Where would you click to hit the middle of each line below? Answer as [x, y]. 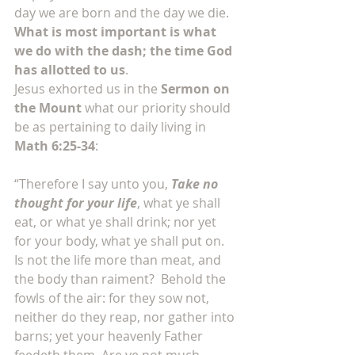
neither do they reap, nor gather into [126, 317]
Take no [196, 184]
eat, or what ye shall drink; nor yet [117, 222]
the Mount [48, 108]
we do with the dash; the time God [125, 51]
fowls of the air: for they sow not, [113, 298]
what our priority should [158, 108]
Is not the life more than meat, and [119, 260]
